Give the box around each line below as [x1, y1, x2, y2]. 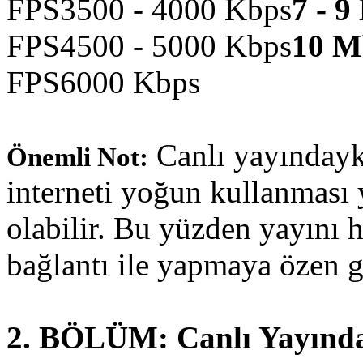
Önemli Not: [6, 142, 148, 172]
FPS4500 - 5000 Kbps [6, 28, 292, 63]
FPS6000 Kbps [6, 64, 200, 100]
